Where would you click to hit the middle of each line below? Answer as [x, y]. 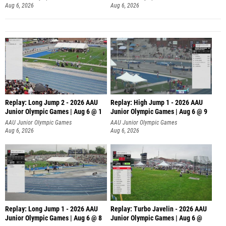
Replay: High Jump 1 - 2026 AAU [156, 103]
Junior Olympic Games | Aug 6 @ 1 [53, 112]
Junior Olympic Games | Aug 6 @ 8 [53, 218]
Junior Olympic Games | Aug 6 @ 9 [159, 112]
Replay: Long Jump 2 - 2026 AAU [51, 103]
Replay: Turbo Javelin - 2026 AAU [158, 209]
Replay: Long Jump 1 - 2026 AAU [51, 209]
